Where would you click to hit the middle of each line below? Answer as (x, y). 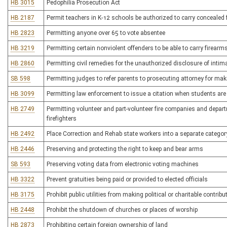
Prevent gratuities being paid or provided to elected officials (127, 179)
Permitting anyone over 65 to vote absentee (106, 33)
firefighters (62, 119)
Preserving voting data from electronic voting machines (123, 164)
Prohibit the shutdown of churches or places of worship (122, 210)
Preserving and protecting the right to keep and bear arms (125, 149)
